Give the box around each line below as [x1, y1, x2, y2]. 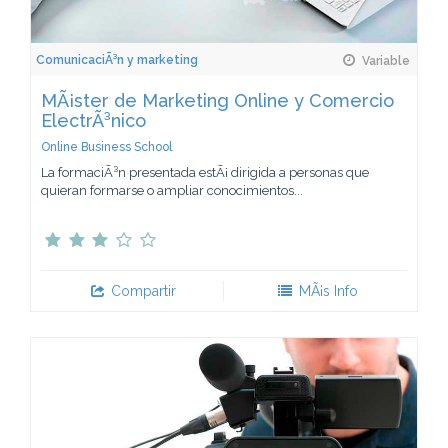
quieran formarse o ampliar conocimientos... [41, 182, 303, 198]
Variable [359, 53, 410, 68]
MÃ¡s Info [294, 282, 358, 299]
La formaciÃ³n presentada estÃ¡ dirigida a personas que [41, 164, 369, 180]
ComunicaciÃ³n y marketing [36, 52, 198, 67]
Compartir [107, 282, 177, 299]
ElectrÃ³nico [41, 109, 146, 131]
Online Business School [41, 139, 172, 154]
